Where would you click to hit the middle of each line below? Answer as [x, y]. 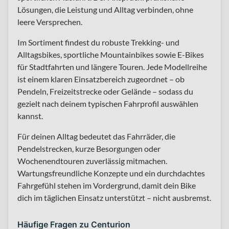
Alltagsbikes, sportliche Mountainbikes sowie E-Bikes [111, 54]
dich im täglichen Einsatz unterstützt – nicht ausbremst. [114, 197]
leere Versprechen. [50, 21]
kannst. [30, 116]
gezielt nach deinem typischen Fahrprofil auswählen [108, 103]
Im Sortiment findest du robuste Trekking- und [98, 42]
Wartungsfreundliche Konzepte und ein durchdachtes [111, 173]
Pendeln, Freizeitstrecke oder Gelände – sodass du [105, 91]
